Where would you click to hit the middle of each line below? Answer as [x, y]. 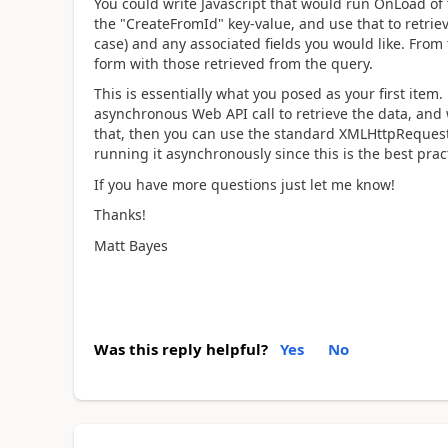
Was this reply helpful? [180, 349]
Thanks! [119, 214]
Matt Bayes [130, 245]
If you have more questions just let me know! [244, 184]
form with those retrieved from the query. [233, 63]
